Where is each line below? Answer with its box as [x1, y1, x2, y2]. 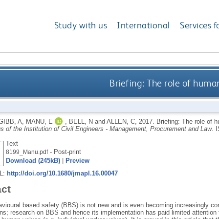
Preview [65, 156, 89, 164]
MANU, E [25, 117, 53, 125]
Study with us [54, 20, 108, 31]
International [117, 20, 170, 31]
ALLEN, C [106, 117, 135, 125]
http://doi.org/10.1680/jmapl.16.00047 [6, 169, 118, 177]
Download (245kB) [5, 156, 60, 164]
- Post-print [47, 148, 81, 155]
